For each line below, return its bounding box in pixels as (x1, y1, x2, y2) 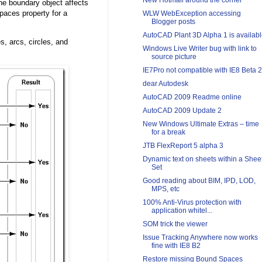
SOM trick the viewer (142, 220, 208, 229)
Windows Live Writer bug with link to (142, 44, 257, 53)
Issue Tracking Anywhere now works (142, 233, 258, 242)
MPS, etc (151, 185, 180, 194)
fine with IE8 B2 (151, 242, 201, 250)
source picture (151, 53, 196, 61)
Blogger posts (151, 18, 195, 26)
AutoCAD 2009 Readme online (142, 93, 242, 102)
